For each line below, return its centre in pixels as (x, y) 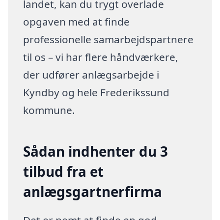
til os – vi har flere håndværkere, (101, 57)
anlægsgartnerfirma (93, 192)
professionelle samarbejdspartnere (109, 40)
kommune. (49, 110)
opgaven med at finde (77, 22)
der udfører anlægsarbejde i (91, 75)
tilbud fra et (64, 172)
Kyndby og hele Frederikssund (96, 93)
